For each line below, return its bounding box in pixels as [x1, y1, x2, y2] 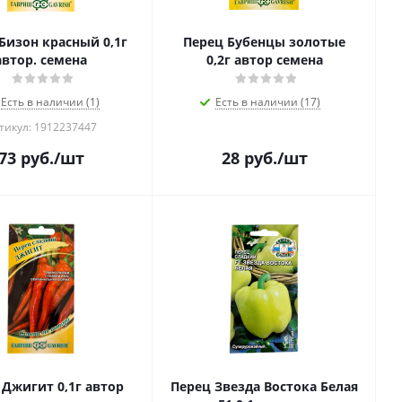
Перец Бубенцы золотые [183, 33, 345, 50]
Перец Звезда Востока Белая [170, 378, 358, 395]
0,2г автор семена [205, 51, 323, 68]
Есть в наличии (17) [215, 94, 320, 109]
